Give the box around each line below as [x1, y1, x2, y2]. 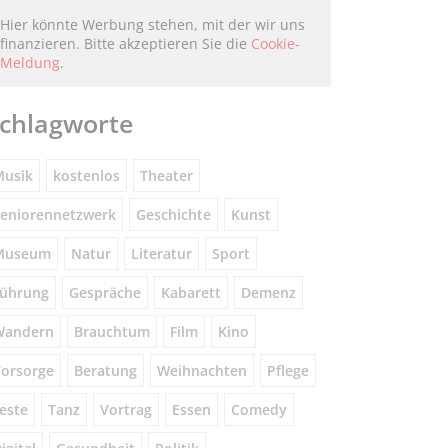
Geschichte [135, 205, 211, 225]
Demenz [240, 283, 296, 303]
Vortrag [99, 400, 152, 420]
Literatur [130, 244, 192, 264]
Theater [139, 166, 193, 186]
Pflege [266, 361, 309, 381]
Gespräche [68, 283, 141, 303]
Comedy [230, 400, 287, 420]
